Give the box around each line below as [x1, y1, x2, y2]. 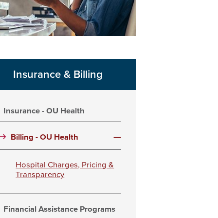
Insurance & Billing [13, 68, 103, 81]
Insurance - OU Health [3, 106, 85, 116]
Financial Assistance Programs [3, 204, 116, 215]
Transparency [16, 170, 65, 180]
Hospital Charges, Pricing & [16, 160, 114, 170]
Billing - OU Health [11, 132, 79, 143]
